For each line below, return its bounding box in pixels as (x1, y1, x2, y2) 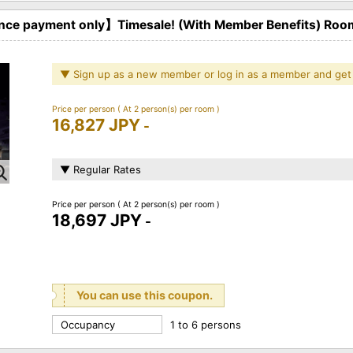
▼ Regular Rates (60, 162, 141, 176)
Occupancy (61, 318, 115, 331)
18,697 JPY (52, 210, 142, 230)
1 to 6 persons (170, 318, 241, 331)
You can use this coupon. (76, 288, 213, 302)
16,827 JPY (52, 114, 140, 135)
